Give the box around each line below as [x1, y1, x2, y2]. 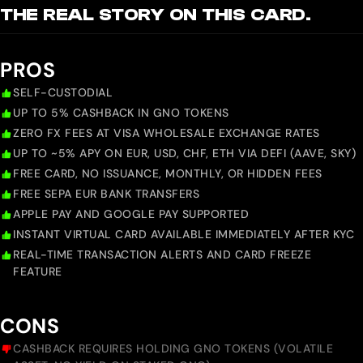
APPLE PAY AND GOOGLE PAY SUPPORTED [13, 207, 249, 222]
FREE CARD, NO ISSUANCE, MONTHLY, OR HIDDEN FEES [13, 166, 322, 181]
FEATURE [13, 264, 62, 280]
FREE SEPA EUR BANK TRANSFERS [13, 186, 199, 202]
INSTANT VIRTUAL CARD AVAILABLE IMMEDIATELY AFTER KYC [13, 227, 354, 242]
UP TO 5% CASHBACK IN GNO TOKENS [13, 105, 229, 121]
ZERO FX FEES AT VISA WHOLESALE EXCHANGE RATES [13, 126, 320, 141]
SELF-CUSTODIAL [13, 85, 113, 100]
